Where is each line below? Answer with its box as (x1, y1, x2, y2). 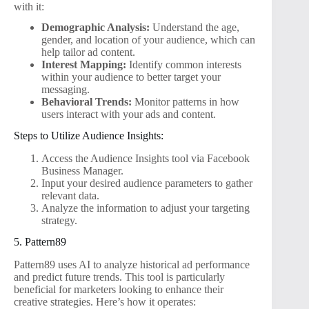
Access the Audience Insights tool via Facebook (41, 152, 250, 165)
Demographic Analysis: (41, 21, 150, 34)
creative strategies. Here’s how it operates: (14, 295, 196, 308)
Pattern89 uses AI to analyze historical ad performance (14, 258, 250, 270)
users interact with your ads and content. (41, 108, 216, 121)
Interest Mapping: (41, 59, 126, 71)
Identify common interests (126, 59, 241, 71)
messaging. (41, 83, 90, 96)
